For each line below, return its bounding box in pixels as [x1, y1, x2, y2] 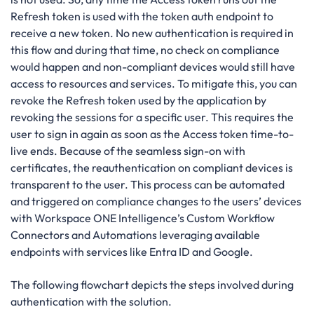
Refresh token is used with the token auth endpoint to [11, 9, 273, 24]
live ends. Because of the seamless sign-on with [11, 144, 245, 158]
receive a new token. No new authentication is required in [11, 26, 294, 41]
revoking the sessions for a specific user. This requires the [11, 110, 294, 125]
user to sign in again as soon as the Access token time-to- [11, 127, 294, 142]
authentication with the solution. [11, 294, 172, 308]
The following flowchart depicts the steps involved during [11, 277, 294, 292]
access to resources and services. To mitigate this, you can [11, 76, 297, 91]
